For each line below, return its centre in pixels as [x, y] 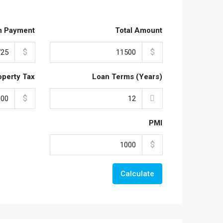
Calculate [137, 174]
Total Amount [139, 30]
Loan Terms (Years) [127, 77]
